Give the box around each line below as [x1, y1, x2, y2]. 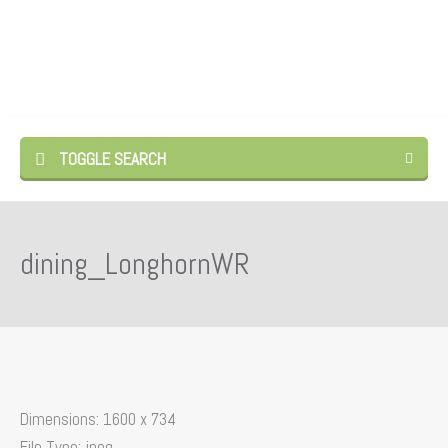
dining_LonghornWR [20, 245, 250, 283]
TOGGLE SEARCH [55, 148, 166, 170]
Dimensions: [20, 408, 99, 430]
